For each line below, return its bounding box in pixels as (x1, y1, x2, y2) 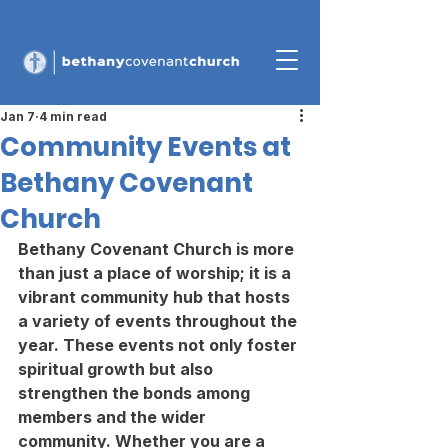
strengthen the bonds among (18, 383, 254, 403)
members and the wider (18, 407, 210, 427)
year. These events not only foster (18, 335, 301, 355)
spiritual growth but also (18, 359, 217, 379)
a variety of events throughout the (18, 311, 301, 331)
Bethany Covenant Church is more (18, 239, 298, 259)
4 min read (39, 109, 107, 124)
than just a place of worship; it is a (18, 263, 295, 283)
